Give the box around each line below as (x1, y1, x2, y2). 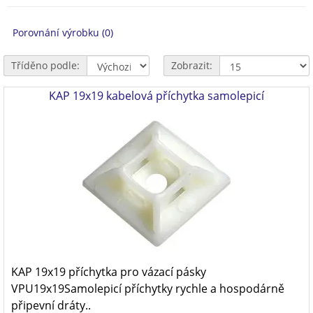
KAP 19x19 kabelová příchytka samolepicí (49, 88, 264, 103)
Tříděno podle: (11, 59, 80, 72)
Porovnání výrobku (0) (13, 26, 113, 39)
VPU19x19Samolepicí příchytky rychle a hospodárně (11, 281, 284, 296)
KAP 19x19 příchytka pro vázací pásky (11, 264, 206, 279)
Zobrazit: (171, 59, 212, 72)
